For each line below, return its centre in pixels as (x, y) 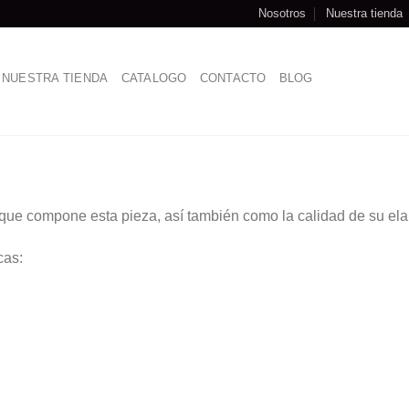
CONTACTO (233, 78)
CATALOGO (154, 78)
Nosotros (282, 13)
